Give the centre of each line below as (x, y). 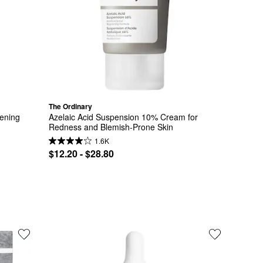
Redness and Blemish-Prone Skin (111, 127)
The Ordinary (70, 107)
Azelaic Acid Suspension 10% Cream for (123, 117)
